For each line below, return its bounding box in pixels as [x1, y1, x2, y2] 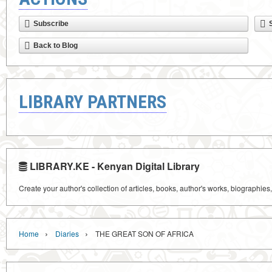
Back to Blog [33, 41, 78, 50]
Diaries [55, 228, 79, 239]
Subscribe [33, 19, 69, 28]
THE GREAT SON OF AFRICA [95, 228, 194, 239]
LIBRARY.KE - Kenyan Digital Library [27, 159, 200, 173]
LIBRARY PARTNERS [19, 91, 166, 112]
